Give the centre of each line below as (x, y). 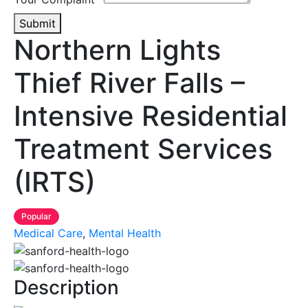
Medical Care (48, 233)
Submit (37, 24)
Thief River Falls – (129, 83)
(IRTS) (55, 182)
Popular (36, 217)
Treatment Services (143, 149)
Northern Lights (117, 50)
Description (66, 288)
